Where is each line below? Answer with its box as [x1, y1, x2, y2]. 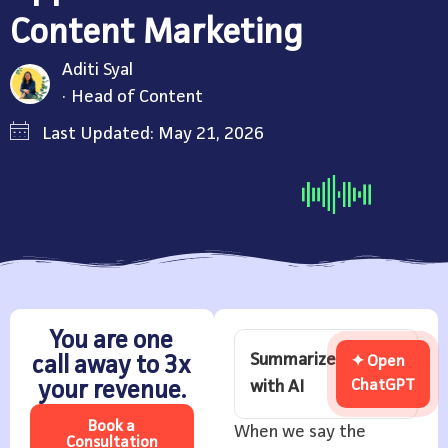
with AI [249, 378, 304, 397]
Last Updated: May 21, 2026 [42, 124, 264, 143]
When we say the [233, 423, 366, 442]
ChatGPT [350, 378, 415, 395]
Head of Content [71, 88, 203, 107]
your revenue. [37, 379, 186, 405]
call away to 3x [32, 354, 192, 380]
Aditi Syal [62, 61, 133, 80]
